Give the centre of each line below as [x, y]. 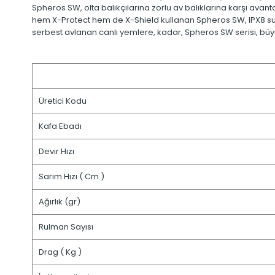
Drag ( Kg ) [60, 252]
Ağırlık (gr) [60, 202]
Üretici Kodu [63, 101]
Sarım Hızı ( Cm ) [72, 177]
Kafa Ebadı [60, 126]
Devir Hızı [56, 152]
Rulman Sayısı [66, 227]
